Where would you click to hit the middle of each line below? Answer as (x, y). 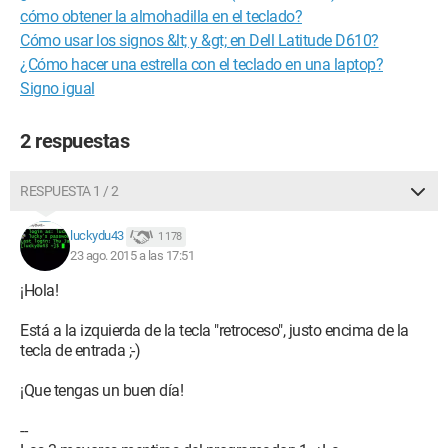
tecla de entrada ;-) (80, 350)
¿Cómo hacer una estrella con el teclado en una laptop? (201, 64)
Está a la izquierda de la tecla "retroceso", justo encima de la (214, 330)
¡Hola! (39, 290)
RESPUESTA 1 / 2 (69, 191)
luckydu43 (97, 236)
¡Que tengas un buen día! (101, 390)
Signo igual (57, 88)
